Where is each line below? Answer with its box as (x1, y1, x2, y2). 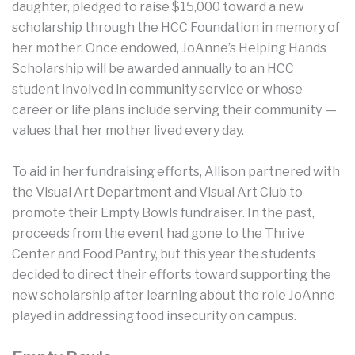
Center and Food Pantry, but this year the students (12, 246, 315, 261)
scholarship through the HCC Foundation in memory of (12, 20, 340, 36)
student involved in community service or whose (12, 82, 303, 97)
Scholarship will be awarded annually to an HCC (12, 61, 294, 77)
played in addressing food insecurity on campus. (12, 307, 296, 323)
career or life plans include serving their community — (12, 102, 341, 118)
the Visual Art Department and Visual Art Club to (12, 184, 303, 200)
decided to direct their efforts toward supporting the (12, 266, 331, 282)
